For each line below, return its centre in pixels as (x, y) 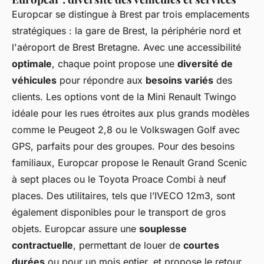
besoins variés (179, 80)
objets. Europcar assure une (75, 228)
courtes (201, 245)
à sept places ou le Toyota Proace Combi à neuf (119, 179)
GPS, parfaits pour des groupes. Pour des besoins (123, 146)
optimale (32, 63)
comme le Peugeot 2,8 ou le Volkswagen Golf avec (126, 129)
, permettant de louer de (128, 245)
